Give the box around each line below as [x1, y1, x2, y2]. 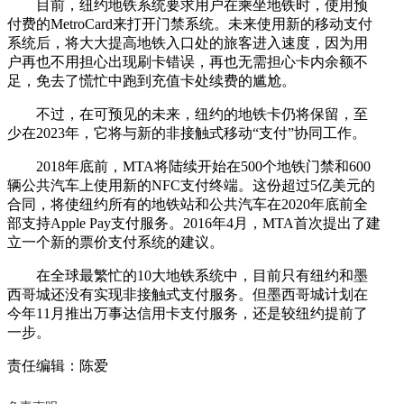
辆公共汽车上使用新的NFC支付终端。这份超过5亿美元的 [7, 177, 375, 193]
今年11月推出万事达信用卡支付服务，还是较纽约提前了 [7, 305, 368, 321]
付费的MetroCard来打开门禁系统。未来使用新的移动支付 [7, 15, 372, 32]
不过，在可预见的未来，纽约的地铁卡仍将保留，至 [7, 106, 368, 122]
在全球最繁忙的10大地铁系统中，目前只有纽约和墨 [7, 267, 368, 283]
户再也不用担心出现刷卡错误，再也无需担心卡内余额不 [7, 53, 368, 69]
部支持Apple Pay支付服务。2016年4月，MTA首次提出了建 [7, 215, 381, 231]
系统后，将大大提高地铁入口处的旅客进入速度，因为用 [7, 34, 368, 50]
